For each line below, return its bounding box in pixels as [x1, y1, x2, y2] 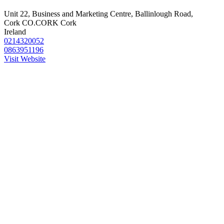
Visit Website [4, 54, 45, 63]
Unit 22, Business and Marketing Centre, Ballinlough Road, [4, 9, 193, 18]
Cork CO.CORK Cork [4, 18, 76, 27]
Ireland [4, 27, 26, 36]
